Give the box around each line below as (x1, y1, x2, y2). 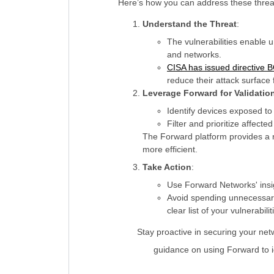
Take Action (143, 162, 191, 172)
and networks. (167, 50, 221, 59)
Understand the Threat (143, 19, 237, 29)
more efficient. (143, 144, 198, 154)
